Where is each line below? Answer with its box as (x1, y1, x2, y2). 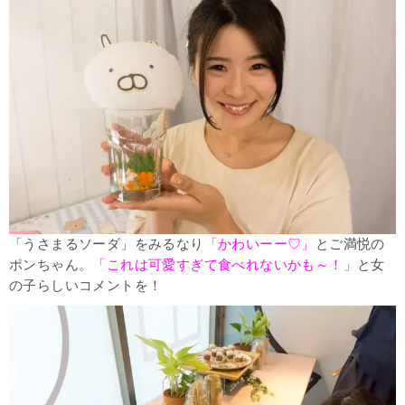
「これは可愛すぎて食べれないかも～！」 (92, 257, 358, 272)
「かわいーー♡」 (203, 236, 316, 251)
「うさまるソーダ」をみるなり (9, 236, 204, 251)
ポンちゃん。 (9, 257, 93, 272)
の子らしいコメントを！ (9, 278, 163, 293)
